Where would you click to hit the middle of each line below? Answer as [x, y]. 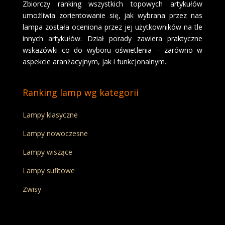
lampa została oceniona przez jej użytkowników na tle [113, 27]
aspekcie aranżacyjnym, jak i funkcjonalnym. [94, 62]
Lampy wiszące [47, 152]
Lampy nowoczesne [55, 134]
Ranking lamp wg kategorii [80, 93]
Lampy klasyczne [50, 115]
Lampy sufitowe [48, 171]
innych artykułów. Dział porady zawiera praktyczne [113, 39]
